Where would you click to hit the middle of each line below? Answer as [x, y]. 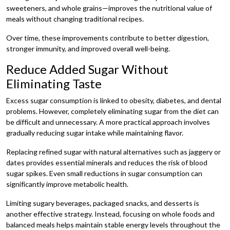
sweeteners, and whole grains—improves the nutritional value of [109, 8]
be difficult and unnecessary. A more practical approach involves [108, 122]
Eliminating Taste [54, 83]
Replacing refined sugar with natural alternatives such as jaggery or [113, 151]
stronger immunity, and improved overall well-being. [88, 48]
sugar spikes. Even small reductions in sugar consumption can [104, 173]
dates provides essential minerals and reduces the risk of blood [107, 162]
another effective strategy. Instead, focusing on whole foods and [110, 214]
